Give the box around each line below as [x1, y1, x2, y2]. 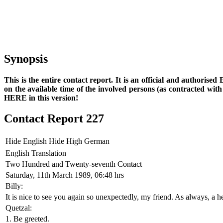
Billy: [5, 182, 23, 191]
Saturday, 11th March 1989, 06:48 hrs [5, 171, 124, 180]
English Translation [5, 149, 66, 158]
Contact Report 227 [4, 112, 104, 125]
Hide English [5, 137, 47, 146]
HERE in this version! [4, 93, 78, 102]
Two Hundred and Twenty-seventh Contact [5, 160, 142, 169]
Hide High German [49, 137, 110, 146]
